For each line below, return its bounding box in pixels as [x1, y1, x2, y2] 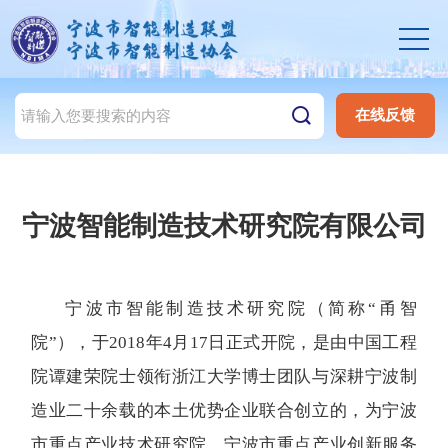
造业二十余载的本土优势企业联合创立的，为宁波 [31, 400, 417, 420]
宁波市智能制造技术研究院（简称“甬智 [65, 298, 417, 318]
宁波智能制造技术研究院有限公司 [21, 210, 427, 241]
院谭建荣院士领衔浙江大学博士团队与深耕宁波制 [31, 366, 417, 386]
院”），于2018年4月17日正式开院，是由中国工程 [31, 332, 417, 352]
